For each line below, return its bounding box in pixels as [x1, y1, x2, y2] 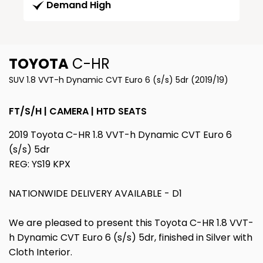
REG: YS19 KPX [9, 157, 70, 171]
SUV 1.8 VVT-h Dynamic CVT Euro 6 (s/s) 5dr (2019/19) [9, 74, 228, 86]
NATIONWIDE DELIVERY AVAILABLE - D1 [9, 187, 182, 201]
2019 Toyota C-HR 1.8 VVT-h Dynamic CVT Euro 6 [9, 128, 232, 142]
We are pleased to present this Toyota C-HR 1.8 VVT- [9, 216, 254, 230]
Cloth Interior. [9, 245, 72, 259]
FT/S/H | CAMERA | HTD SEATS [9, 104, 147, 119]
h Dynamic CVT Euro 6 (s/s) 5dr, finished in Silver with [9, 231, 252, 245]
